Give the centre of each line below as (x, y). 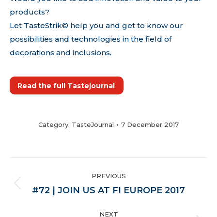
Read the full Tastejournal (66, 86)
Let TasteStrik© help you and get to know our (96, 26)
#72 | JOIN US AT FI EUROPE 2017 (108, 191)
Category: (55, 125)
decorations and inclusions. (61, 53)
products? (30, 12)
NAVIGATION (59, 189)
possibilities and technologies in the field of (91, 39)
